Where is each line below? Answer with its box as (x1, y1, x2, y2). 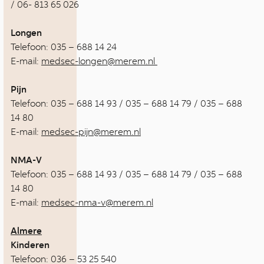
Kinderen (11, 239, 49, 251)
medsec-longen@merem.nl (41, 55, 157, 67)
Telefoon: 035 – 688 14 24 (11, 41, 117, 52)
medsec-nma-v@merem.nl (41, 197, 153, 208)
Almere (11, 225, 42, 237)
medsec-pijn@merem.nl (41, 126, 141, 137)
